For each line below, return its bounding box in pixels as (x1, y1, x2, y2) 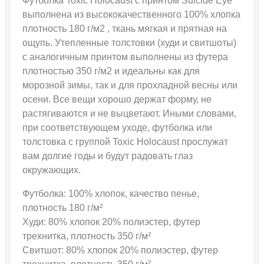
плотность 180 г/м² (22, 203, 103, 213)
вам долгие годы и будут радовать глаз (22, 151, 193, 161)
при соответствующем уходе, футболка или (22, 123, 212, 133)
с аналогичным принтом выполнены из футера (22, 52, 228, 62)
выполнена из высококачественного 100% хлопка (22, 9, 240, 20)
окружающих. (22, 165, 81, 176)
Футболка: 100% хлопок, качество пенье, (22, 189, 199, 199)
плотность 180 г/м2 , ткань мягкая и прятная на (22, 24, 227, 34)
